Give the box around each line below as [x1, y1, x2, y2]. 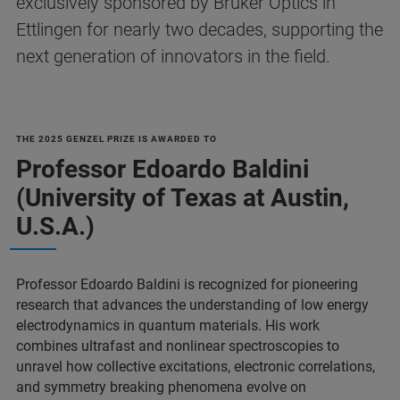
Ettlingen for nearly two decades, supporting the [16, 19, 383, 40]
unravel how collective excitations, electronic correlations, [16, 358, 375, 375]
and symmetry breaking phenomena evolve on [16, 379, 306, 396]
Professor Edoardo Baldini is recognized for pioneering [16, 276, 358, 293]
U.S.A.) [16, 212, 95, 241]
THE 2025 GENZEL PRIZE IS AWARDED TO [16, 134, 217, 144]
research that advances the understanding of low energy [16, 296, 369, 313]
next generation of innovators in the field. [16, 46, 330, 67]
